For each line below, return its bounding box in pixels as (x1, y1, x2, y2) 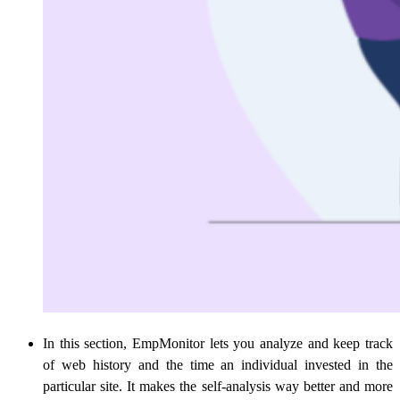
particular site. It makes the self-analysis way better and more (43, 379, 393, 395)
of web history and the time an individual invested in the (43, 357, 393, 373)
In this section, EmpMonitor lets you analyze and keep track (43, 336, 393, 352)
